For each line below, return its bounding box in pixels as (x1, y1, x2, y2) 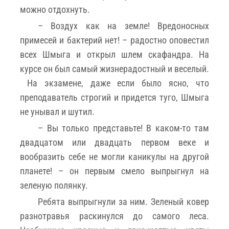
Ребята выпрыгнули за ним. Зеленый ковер (38, 196, 209, 207)
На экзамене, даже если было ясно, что (20, 77, 209, 88)
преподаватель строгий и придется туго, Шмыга (20, 91, 209, 103)
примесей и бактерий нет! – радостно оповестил (20, 34, 209, 45)
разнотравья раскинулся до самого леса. (20, 210, 209, 221)
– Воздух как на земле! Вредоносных (38, 20, 209, 31)
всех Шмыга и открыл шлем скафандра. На (20, 49, 209, 60)
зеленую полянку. (20, 179, 88, 191)
